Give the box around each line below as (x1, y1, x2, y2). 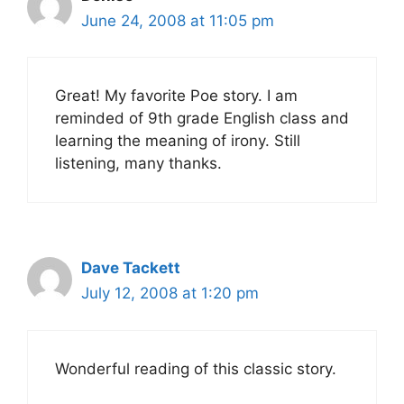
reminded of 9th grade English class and (55, 109, 349, 127)
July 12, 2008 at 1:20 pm (81, 284, 259, 302)
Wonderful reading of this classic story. (55, 359, 336, 378)
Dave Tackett (81, 259, 180, 277)
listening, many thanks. (55, 154, 222, 172)
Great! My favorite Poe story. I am (55, 87, 298, 105)
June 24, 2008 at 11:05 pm (81, 11, 274, 30)
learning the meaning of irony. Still (55, 132, 300, 150)
